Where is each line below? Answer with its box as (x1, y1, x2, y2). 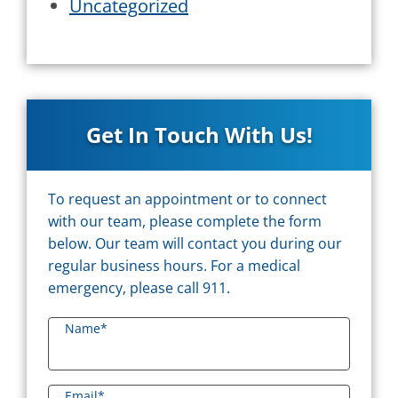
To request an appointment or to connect (48, 189, 327, 210)
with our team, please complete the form (48, 211, 322, 232)
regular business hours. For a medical (48, 256, 300, 276)
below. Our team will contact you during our (48, 234, 342, 254)
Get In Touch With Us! (85, 120, 313, 150)
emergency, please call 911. (48, 278, 230, 298)
